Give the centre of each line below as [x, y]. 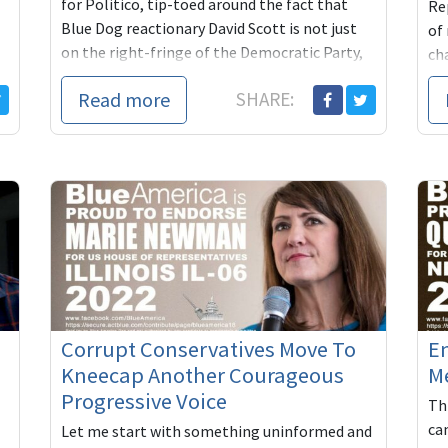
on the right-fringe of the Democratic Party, [212, 51]
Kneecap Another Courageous [203, 375]
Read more [124, 99]
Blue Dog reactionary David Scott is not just [209, 27]
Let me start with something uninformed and [217, 431]
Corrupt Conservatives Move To [209, 349]
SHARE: [266, 98]
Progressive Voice [144, 401]
